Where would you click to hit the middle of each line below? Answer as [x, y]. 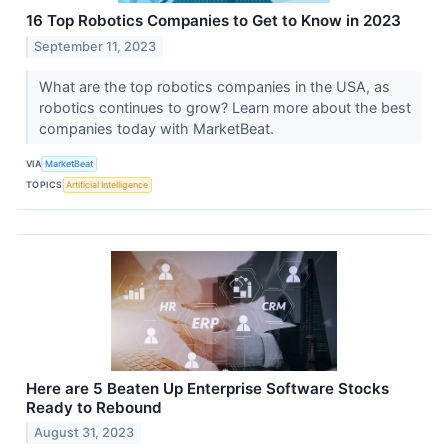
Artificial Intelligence [107, 185]
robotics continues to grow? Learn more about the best [224, 107]
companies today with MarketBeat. [158, 128]
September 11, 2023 [95, 46]
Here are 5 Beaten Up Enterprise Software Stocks [207, 388]
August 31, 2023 [84, 433]
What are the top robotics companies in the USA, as [214, 86]
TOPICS [44, 185]
